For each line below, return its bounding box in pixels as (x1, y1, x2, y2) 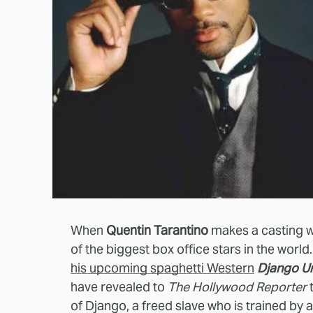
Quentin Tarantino (106, 221, 208, 238)
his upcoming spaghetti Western (71, 259, 254, 276)
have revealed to (71, 278, 168, 295)
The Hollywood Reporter (168, 278, 307, 295)
